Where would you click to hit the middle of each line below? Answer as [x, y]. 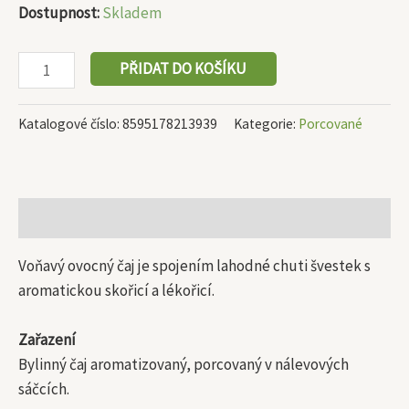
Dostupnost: [59, 12]
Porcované [330, 124]
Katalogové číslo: [70, 124]
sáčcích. [44, 389]
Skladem [132, 12]
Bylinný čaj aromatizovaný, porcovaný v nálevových [184, 365]
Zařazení [47, 340]
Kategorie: [266, 124]
